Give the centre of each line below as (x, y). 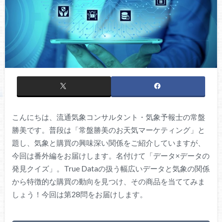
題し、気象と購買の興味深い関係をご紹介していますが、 (108, 143)
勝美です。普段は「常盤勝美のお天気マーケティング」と (108, 130)
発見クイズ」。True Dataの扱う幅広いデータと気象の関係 (111, 169)
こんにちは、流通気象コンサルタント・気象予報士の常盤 (108, 117)
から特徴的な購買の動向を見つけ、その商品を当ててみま (108, 182)
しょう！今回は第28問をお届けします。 (79, 194)
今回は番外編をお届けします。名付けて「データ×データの (111, 156)
